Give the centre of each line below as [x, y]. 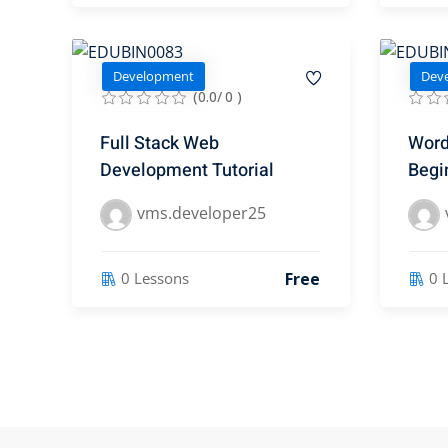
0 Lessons [155, 278]
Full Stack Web [159, 143]
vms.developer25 [201, 212]
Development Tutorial [187, 170]
